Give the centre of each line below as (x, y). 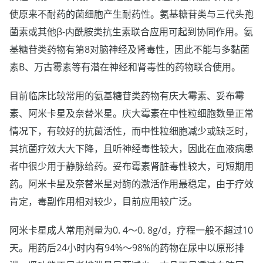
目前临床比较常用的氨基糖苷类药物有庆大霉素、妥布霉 (127, 95)
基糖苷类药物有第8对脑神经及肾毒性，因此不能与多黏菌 (129, 49)
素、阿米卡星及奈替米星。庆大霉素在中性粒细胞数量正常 (131, 113)
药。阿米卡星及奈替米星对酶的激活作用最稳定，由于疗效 (131, 183)
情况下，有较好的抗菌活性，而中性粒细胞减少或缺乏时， (131, 131)
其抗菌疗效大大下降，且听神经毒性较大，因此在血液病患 (131, 148)
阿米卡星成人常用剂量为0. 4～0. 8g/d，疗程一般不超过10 (131, 230)
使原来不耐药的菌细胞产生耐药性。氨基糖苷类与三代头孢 (131, 14)
